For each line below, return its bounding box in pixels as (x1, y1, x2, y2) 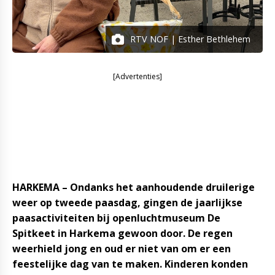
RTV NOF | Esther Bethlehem (130, 33, 250, 45)
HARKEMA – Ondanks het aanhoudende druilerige (12, 180, 255, 194)
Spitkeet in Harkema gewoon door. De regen (12, 227, 233, 240)
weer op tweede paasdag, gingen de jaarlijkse (12, 196, 242, 209)
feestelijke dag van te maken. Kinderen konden (12, 257, 248, 271)
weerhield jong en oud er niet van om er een (12, 242, 231, 255)
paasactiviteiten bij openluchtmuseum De (12, 211, 220, 225)
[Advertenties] (113, 71, 162, 82)
